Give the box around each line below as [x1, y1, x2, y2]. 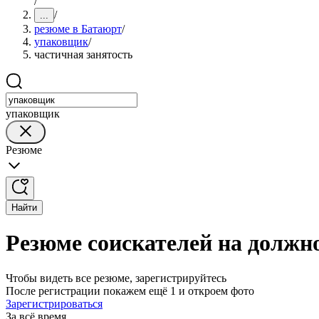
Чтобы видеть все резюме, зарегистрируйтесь [6, 271, 226, 284]
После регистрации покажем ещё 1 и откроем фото [6, 284, 254, 297]
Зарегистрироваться [6, 297, 103, 310]
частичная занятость [34, 48, 132, 61]
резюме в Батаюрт [34, 23, 122, 35]
